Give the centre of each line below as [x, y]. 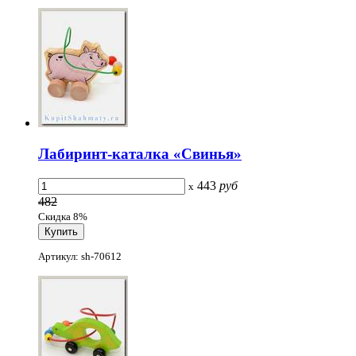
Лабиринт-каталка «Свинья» [140, 153]
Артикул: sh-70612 [80, 256]
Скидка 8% [63, 216]
